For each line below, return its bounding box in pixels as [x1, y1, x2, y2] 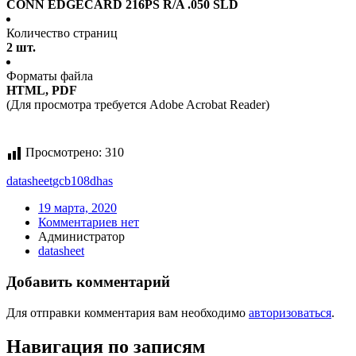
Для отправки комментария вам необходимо [6, 305, 249, 319]
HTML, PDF [6, 83, 77, 98]
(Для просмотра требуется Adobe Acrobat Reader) [6, 98, 269, 112]
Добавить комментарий [6, 273, 170, 291]
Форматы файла [6, 69, 93, 83]
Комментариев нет [38, 215, 139, 230]
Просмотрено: [25, 145, 102, 160]
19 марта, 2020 [38, 201, 117, 215]
